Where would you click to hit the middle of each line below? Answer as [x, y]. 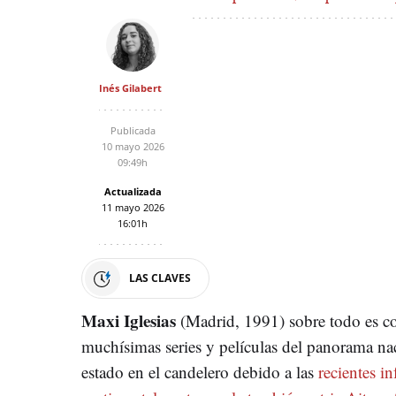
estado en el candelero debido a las [200, 371]
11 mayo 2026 [133, 207]
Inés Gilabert [130, 88]
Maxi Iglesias [131, 320]
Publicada [133, 130]
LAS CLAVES [160, 278]
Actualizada [133, 191]
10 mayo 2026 [133, 146]
